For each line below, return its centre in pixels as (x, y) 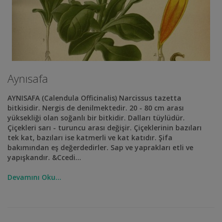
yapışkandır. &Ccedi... (44, 157)
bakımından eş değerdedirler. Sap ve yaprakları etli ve (100, 147)
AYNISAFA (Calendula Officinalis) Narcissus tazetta (94, 98)
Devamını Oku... (34, 177)
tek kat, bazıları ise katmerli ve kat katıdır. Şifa (90, 138)
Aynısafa (28, 78)
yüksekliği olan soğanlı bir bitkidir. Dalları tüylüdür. (96, 118)
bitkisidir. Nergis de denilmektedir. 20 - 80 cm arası (96, 108)
